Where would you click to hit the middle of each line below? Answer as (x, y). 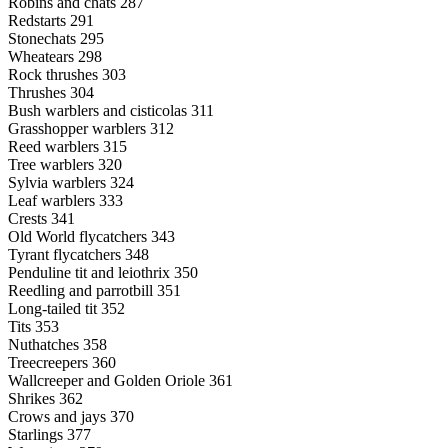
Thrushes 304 (51, 92)
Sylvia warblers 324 (71, 182)
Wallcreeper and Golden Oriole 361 (120, 380)
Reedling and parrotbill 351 (94, 290)
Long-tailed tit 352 (66, 308)
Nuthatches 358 (57, 344)
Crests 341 (41, 218)
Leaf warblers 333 (65, 200)
